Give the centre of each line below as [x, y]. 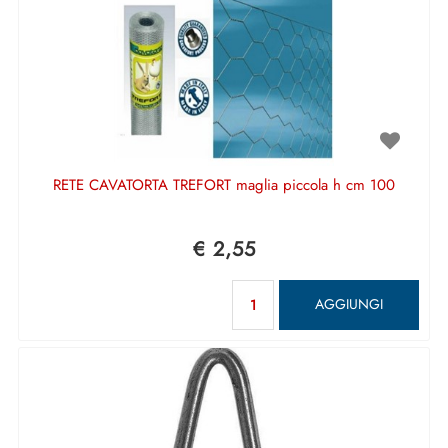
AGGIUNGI [349, 304]
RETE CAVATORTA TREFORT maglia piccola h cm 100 [224, 184]
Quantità [324, 288]
